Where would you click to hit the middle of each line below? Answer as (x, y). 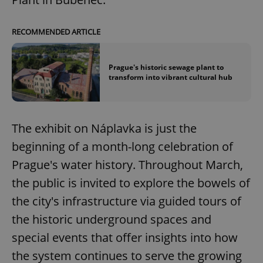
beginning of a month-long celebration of (122, 147)
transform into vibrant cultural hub (171, 77)
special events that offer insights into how (125, 238)
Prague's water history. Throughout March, (127, 165)
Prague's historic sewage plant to (166, 67)
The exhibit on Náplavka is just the (104, 129)
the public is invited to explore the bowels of (131, 183)
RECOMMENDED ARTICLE (56, 31)
